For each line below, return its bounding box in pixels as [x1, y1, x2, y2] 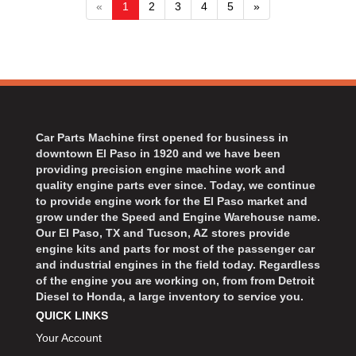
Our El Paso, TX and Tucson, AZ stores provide [36, 226, 290, 239]
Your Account [36, 331, 102, 344]
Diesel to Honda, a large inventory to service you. [36, 289, 304, 303]
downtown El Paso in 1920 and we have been [36, 146, 281, 160]
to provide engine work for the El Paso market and [36, 194, 308, 207]
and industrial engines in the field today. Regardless [36, 257, 320, 271]
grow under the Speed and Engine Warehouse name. [36, 210, 320, 223]
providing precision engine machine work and [36, 162, 285, 176]
